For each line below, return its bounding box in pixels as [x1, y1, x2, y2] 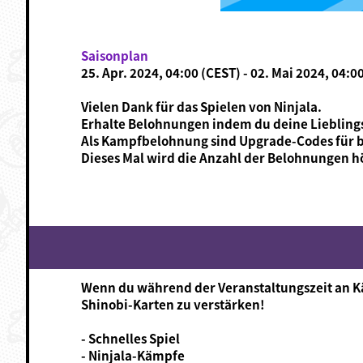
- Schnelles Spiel [80, 328, 180, 347]
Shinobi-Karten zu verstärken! [80, 294, 265, 313]
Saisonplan [80, 45, 148, 64]
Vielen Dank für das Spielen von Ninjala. [80, 96, 322, 115]
